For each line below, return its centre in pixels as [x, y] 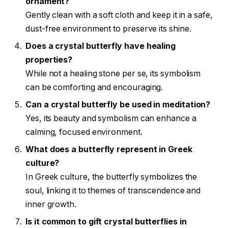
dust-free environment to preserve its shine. [108, 28]
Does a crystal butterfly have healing [101, 46]
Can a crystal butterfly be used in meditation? [118, 104]
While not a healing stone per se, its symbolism [113, 73]
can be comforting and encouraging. [94, 87]
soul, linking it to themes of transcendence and [113, 190]
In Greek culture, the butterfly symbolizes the [111, 177]
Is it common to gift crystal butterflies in [106, 221]
